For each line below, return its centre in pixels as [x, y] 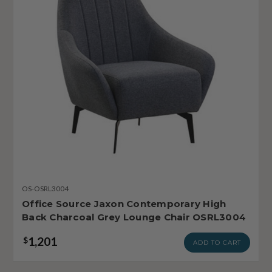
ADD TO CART [217, 242]
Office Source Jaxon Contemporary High [124, 203]
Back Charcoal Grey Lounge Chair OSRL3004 [134, 217]
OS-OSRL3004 [45, 188]
